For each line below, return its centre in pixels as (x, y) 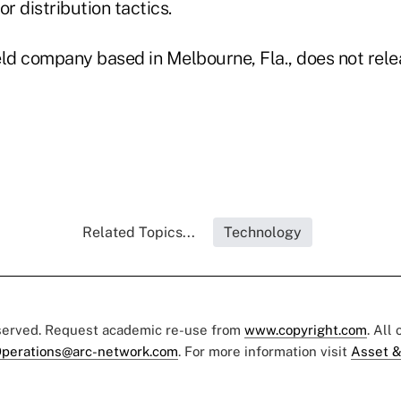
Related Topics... (138, 232)
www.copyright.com (306, 330)
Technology (262, 232)
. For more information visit (264, 351)
